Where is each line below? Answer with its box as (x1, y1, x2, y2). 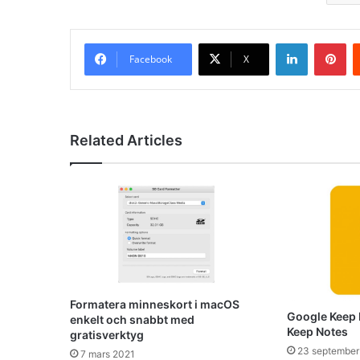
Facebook (129, 51, 172, 66)
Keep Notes (286, 325, 348, 339)
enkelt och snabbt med (70, 312, 194, 326)
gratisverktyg (70, 327, 144, 342)
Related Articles (70, 131, 182, 149)
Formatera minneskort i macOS (70, 297, 239, 311)
